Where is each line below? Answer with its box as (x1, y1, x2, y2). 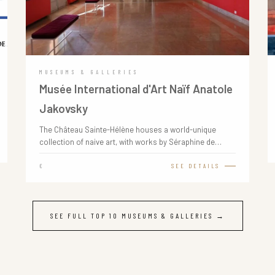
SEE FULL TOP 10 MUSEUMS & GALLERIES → (50, 211, 225, 220)
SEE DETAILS (171, 162, 220, 169)
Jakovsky (39, 101, 88, 115)
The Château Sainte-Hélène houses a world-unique (39, 125, 216, 134)
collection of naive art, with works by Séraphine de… (39, 137, 222, 147)
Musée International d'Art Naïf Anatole (39, 82, 233, 96)
